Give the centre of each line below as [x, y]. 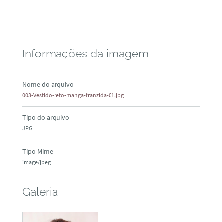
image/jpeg [36, 162]
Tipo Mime [37, 151]
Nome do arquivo [48, 84]
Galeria [40, 192]
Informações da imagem [85, 54]
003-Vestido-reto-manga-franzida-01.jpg [73, 95]
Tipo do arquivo [46, 118]
